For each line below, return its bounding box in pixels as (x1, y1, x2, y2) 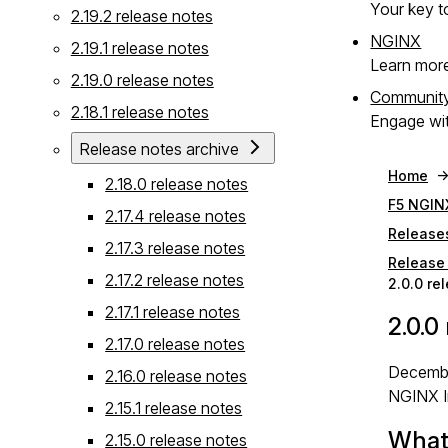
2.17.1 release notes (105, 301, 241, 322)
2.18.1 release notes (70, 101, 209, 122)
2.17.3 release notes (105, 237, 246, 258)
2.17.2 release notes (105, 269, 245, 290)
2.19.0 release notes (70, 69, 214, 90)
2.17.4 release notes (105, 205, 247, 226)
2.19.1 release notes (70, 37, 209, 58)
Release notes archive (78, 138, 239, 159)
